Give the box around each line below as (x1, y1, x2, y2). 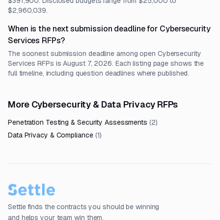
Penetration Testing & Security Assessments (8, 118, 147, 127)
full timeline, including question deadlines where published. (8, 69, 190, 78)
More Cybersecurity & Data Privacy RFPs (8, 99, 178, 110)
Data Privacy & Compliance (8, 131, 93, 139)
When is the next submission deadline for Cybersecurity (8, 24, 211, 34)
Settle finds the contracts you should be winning (8, 202, 160, 211)
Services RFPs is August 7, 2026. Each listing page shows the (8, 59, 204, 68)
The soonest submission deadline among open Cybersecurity (8, 49, 201, 58)
